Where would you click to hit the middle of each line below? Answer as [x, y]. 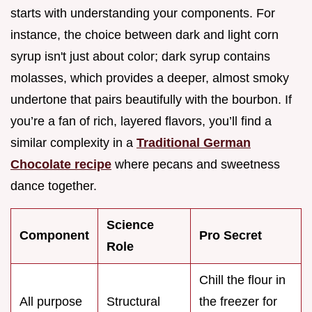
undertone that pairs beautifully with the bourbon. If [151, 100]
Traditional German [194, 143]
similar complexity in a [73, 143]
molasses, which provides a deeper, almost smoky [150, 78]
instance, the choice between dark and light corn [145, 35]
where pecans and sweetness [196, 165]
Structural [133, 302]
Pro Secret [231, 236]
